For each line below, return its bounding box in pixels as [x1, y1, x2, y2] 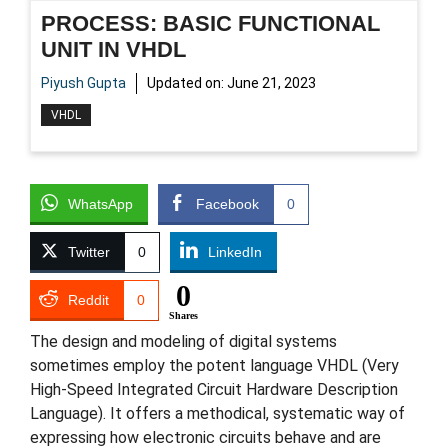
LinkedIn [208, 243, 262, 260]
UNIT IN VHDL [41, 36, 186, 62]
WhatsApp [68, 195, 133, 212]
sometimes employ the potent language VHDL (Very [30, 355, 399, 375]
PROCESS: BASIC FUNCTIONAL [41, 10, 380, 36]
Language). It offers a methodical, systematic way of [30, 403, 405, 423]
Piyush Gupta [41, 74, 126, 91]
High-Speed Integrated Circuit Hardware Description [30, 379, 398, 399]
